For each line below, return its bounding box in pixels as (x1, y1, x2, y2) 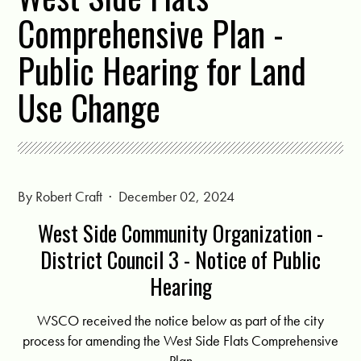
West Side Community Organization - (38, 216, 323, 249)
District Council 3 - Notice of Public (40, 243, 321, 276)
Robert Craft (35, 186, 103, 205)
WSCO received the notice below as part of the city (37, 311, 324, 330)
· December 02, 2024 (106, 186, 235, 205)
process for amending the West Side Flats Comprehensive (23, 331, 338, 351)
